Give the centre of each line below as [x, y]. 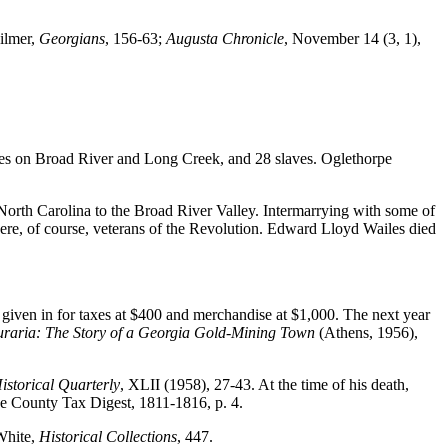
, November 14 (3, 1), [352, 39]
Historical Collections [108, 437]
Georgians [72, 39]
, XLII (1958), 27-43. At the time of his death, [264, 385]
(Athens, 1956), [366, 333]
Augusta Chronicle [225, 39]
